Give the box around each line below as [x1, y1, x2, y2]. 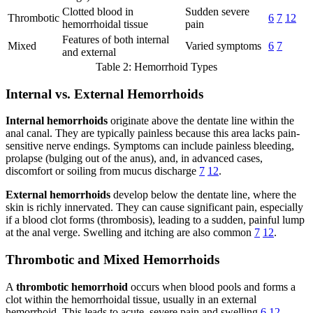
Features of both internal [62, 33, 169, 45]
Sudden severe [185, 5, 249, 17]
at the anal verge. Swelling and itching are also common [6, 226, 254, 239]
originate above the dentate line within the [108, 115, 294, 127]
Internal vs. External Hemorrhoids [6, 86, 203, 101]
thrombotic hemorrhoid [16, 280, 128, 293]
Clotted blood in [62, 5, 133, 17]
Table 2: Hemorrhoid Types [96, 60, 217, 73]
